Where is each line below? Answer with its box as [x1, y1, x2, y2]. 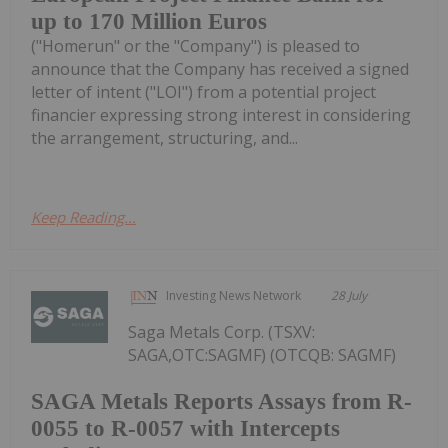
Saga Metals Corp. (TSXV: [128, 321, 316, 344]
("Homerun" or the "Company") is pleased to [31, 35, 360, 58]
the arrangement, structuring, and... [31, 127, 298, 150]
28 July [331, 287, 368, 305]
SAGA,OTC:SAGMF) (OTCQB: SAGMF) [128, 344, 397, 367]
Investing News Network [166, 287, 302, 305]
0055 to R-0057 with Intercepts [31, 415, 340, 441]
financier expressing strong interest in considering [31, 104, 411, 127]
